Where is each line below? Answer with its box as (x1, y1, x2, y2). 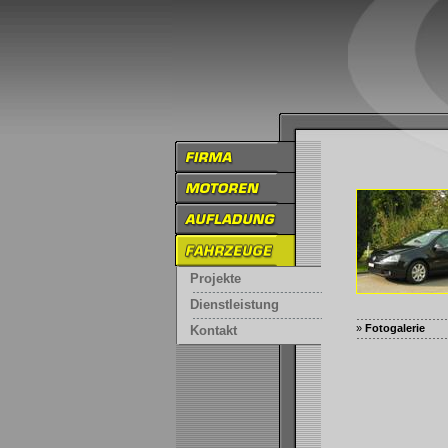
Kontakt (190, 324, 237, 338)
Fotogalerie (365, 322, 425, 335)
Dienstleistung (190, 298, 279, 312)
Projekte (190, 272, 241, 286)
